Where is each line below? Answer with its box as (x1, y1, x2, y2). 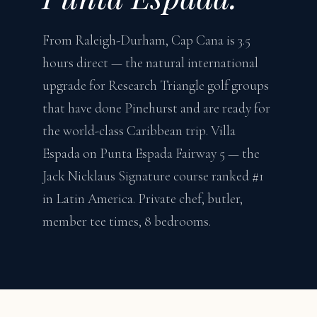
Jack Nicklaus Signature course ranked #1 (42, 168, 264, 185)
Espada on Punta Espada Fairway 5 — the (42, 145, 260, 162)
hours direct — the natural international (42, 54, 258, 71)
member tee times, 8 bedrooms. (42, 213, 211, 230)
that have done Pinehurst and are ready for (42, 100, 270, 117)
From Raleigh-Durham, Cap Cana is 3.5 (42, 32, 250, 49)
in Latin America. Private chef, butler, (42, 190, 243, 207)
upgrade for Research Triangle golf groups (42, 77, 269, 94)
